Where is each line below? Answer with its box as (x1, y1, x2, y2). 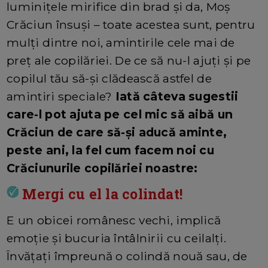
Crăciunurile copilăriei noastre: (7, 160, 198, 175)
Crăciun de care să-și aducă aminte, (7, 124, 227, 139)
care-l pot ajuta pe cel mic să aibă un (7, 106, 233, 121)
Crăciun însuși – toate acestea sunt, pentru (7, 17, 255, 32)
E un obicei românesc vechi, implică (7, 212, 221, 227)
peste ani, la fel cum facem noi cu (7, 142, 214, 157)
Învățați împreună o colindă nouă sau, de (7, 248, 248, 263)
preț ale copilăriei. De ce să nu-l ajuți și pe (7, 53, 251, 68)
